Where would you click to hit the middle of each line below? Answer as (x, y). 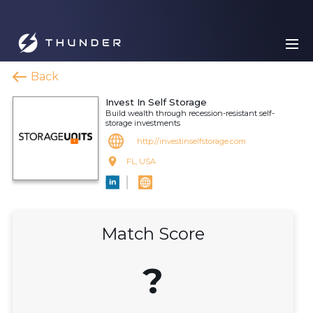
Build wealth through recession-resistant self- (190, 113)
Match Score (153, 234)
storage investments (143, 123)
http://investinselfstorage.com (191, 141)
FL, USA (141, 161)
